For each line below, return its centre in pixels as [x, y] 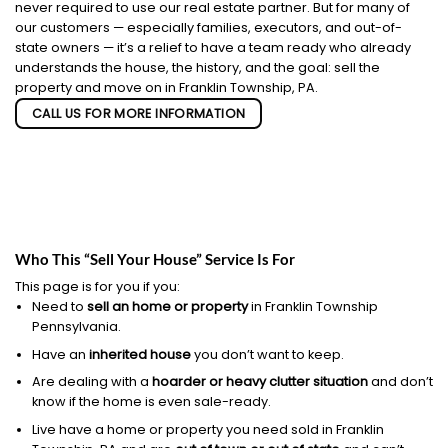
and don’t [400, 382]
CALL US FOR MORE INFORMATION [138, 113]
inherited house [139, 354]
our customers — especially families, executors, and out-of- [208, 27]
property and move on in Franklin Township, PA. [166, 87]
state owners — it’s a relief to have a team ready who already [213, 47]
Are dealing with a [91, 382]
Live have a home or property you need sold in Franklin [207, 430]
